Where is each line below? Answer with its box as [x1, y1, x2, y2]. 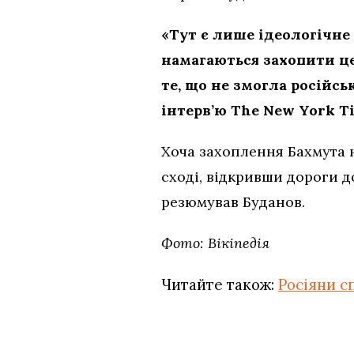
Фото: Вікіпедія [161, 234, 269, 253]
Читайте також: [161, 275, 278, 295]
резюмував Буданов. [161, 193, 305, 212]
